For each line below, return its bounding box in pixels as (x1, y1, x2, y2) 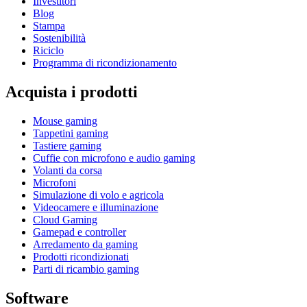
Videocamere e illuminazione (33, 201, 158, 214)
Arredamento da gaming (33, 238, 138, 251)
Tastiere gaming (33, 140, 101, 152)
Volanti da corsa (33, 164, 102, 177)
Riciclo (33, 45, 64, 57)
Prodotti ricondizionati (33, 251, 129, 263)
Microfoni (33, 177, 76, 189)
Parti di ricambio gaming (33, 263, 139, 275)
